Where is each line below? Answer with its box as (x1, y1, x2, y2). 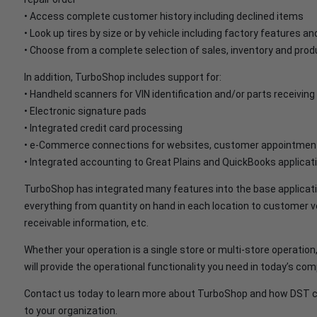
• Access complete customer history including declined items (24, 11, 304, 22)
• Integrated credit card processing (24, 122, 183, 134)
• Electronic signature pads (24, 105, 146, 117)
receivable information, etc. (24, 217, 149, 229)
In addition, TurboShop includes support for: (24, 71, 221, 83)
